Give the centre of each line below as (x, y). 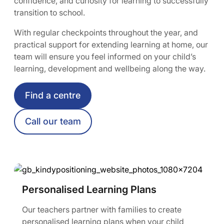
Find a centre (53, 95)
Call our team (53, 121)
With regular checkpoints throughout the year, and (106, 33)
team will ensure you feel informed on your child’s (105, 57)
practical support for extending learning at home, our (111, 45)
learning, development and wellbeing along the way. (110, 69)
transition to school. (49, 13)
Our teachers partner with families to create (102, 209)
